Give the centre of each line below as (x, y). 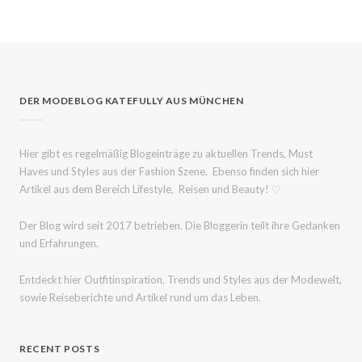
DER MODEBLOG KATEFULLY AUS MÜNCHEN (132, 101)
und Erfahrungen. (59, 243)
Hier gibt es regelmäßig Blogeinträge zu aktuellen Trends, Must (166, 154)
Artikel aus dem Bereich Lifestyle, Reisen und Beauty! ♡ (150, 189)
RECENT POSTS (60, 349)
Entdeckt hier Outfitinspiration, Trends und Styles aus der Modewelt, (181, 279)
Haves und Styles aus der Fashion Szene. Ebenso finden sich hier (169, 172)
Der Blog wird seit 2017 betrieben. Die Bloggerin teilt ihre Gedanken (180, 225)
